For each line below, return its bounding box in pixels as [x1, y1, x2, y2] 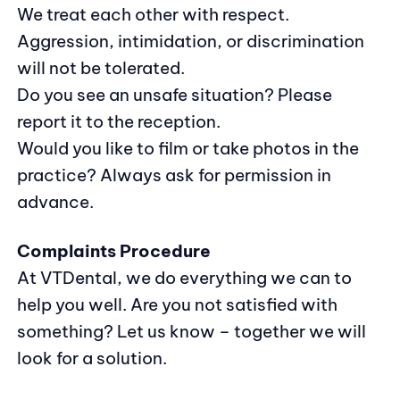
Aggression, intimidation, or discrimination [16, 29, 364, 52]
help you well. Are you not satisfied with [16, 293, 337, 315]
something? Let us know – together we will [16, 320, 366, 342]
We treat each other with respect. [16, 3, 289, 25]
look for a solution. [16, 346, 167, 369]
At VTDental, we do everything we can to [16, 266, 352, 288]
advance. [16, 190, 94, 212]
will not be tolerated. [16, 56, 185, 79]
